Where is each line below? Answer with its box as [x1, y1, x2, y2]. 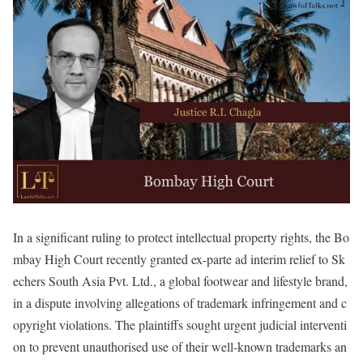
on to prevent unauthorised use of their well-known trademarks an [13, 337, 347, 355]
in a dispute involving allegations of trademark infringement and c [13, 293, 347, 311]
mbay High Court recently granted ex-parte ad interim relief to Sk [13, 250, 345, 267]
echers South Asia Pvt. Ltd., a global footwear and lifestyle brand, [13, 271, 348, 289]
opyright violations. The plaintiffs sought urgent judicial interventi [13, 315, 347, 333]
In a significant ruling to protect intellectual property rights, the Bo [13, 228, 349, 246]
